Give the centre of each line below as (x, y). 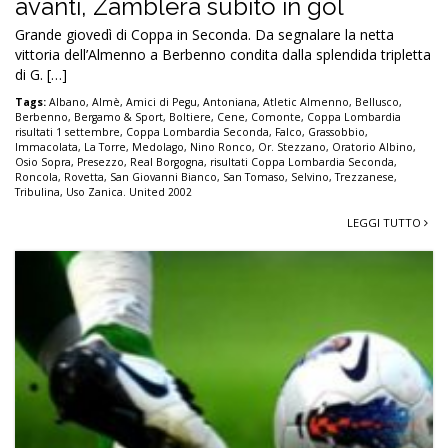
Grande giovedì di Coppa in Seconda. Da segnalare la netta (204, 34)
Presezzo (100, 161)
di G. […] (41, 74)
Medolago (158, 146)
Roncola (36, 176)
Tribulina (37, 191)
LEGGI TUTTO (385, 222)
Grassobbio (336, 131)
